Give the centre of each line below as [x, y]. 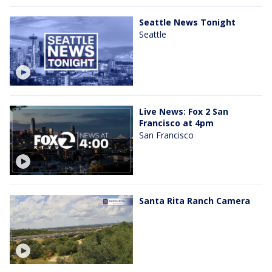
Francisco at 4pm [176, 123]
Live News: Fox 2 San [184, 111]
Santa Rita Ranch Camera [195, 201]
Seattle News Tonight [187, 22]
